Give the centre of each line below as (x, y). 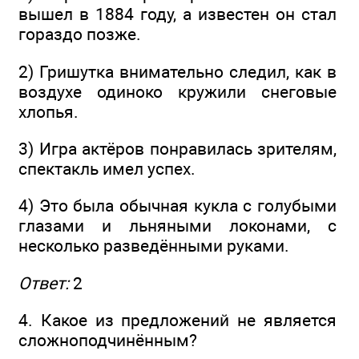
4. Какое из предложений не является (177, 321)
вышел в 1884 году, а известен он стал (177, 14)
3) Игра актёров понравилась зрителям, (177, 149)
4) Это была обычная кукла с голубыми (177, 206)
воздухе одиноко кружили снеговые (177, 91)
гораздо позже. (80, 34)
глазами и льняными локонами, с (177, 226)
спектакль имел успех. (107, 169)
